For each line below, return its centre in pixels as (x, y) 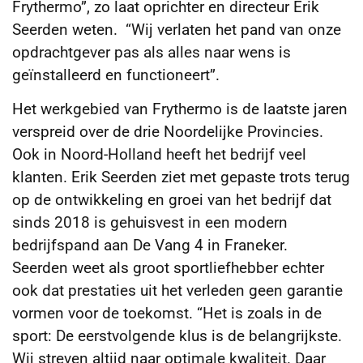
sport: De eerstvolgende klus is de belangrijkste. (177, 336)
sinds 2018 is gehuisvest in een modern (150, 223)
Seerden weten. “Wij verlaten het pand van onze (177, 29)
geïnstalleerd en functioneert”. (116, 75)
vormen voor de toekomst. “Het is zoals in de (167, 314)
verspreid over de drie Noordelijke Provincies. (168, 132)
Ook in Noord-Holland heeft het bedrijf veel (159, 155)
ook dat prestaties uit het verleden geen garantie (177, 291)
